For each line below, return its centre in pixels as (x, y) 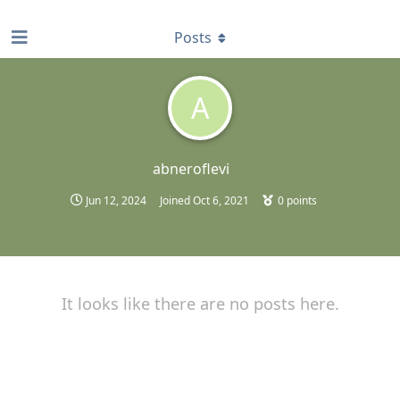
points (300, 200)
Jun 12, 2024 (116, 200)
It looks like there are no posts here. (200, 304)
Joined (176, 200)
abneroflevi (191, 169)
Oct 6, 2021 (221, 200)
